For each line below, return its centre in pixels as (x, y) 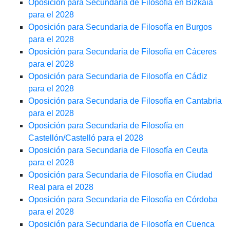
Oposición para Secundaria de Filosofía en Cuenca (121, 224)
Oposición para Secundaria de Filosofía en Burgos (120, 27)
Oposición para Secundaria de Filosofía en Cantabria (125, 101)
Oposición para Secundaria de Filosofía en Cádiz (118, 76)
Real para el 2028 (61, 187)
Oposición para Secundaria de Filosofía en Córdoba (123, 200)
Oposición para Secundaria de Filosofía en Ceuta (118, 150)
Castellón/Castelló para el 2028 (86, 138)
